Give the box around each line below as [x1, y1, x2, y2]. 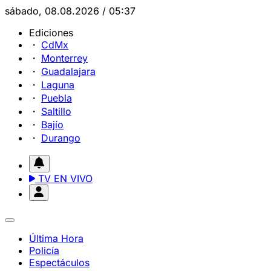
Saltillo [41, 105, 71, 117]
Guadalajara [41, 65, 96, 77]
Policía [29, 244, 59, 256]
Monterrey [41, 52, 88, 64]
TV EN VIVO [35, 172, 93, 184]
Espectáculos [29, 256, 90, 269]
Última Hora [29, 232, 83, 244]
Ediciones [29, 27, 73, 39]
